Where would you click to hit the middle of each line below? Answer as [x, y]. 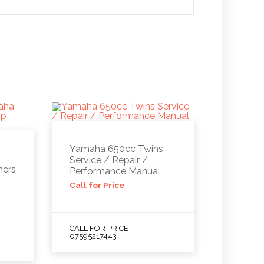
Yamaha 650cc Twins [116, 148]
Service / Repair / [108, 160]
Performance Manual [115, 171]
